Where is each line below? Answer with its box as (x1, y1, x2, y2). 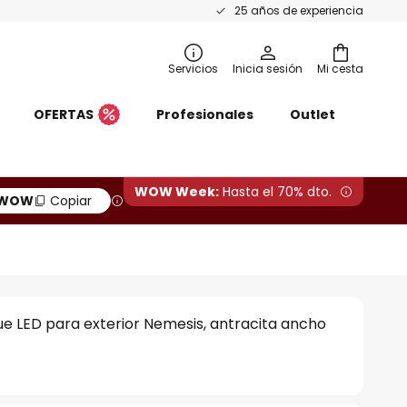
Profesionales (156, 105, 253, 124)
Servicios (168, 61, 218, 76)
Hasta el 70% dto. (219, 183, 332, 201)
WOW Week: (134, 183, 219, 201)
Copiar (50, 192, 92, 210)
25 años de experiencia (234, 3, 363, 18)
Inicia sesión (233, 61, 303, 76)
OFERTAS (34, 105, 94, 124)
